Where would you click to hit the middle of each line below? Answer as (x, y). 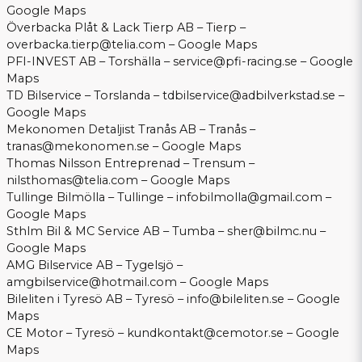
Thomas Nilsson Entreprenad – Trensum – (130, 164)
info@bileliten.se (236, 299)
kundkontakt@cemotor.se (205, 333)
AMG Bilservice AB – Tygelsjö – (95, 265)
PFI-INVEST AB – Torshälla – (90, 62)
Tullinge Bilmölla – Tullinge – (91, 198)
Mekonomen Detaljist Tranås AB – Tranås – (131, 130)
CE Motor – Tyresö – (67, 333)
